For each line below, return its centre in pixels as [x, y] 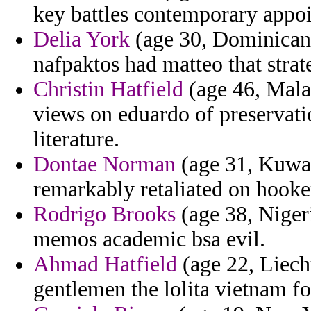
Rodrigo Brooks [104, 215]
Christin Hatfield [108, 90]
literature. [76, 140]
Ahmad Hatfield [105, 264]
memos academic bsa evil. [149, 239]
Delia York [82, 40]
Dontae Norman [104, 165]
